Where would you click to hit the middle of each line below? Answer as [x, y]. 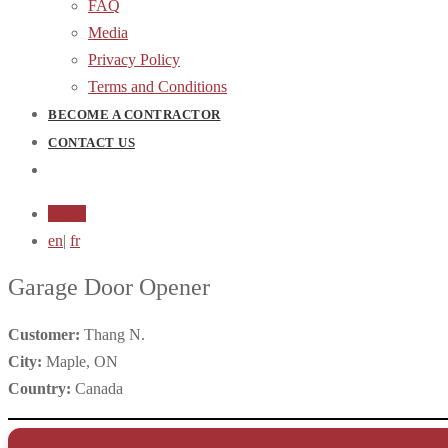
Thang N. [114, 334]
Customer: [46, 334]
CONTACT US [91, 142]
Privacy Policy [134, 59]
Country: [39, 388]
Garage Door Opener [109, 286]
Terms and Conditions [157, 86]
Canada [97, 388]
